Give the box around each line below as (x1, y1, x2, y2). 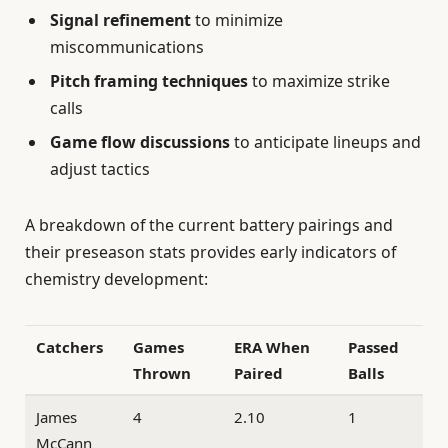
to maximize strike (248, 70, 390, 93)
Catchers (36, 336, 104, 357)
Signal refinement (50, 9, 191, 32)
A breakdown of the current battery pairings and (25, 213, 393, 236)
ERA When (234, 336, 311, 357)
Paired (234, 362, 284, 383)
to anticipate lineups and (230, 131, 421, 154)
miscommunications (50, 36, 204, 59)
